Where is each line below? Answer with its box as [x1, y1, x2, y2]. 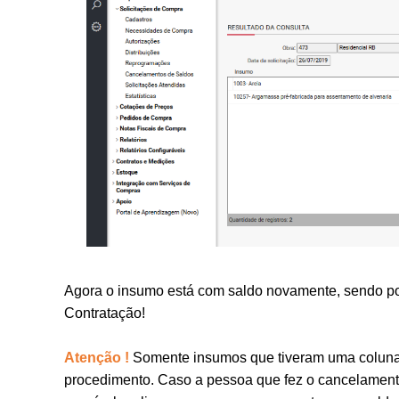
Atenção [64, 350, 125, 365]
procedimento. [64, 372, 158, 387]
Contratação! [64, 305, 145, 321]
